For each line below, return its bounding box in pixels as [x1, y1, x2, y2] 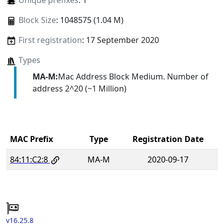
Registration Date [132, 133, 203, 144]
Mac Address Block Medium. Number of [57, 70, 208, 82]
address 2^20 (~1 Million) [32, 82, 126, 94]
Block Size [18, 14, 56, 26]
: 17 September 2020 [81, 34, 159, 46]
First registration [18, 34, 82, 46]
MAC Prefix [10, 133, 53, 144]
